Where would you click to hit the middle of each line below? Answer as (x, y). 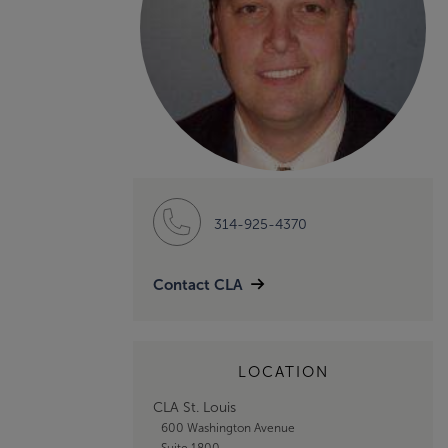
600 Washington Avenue (227, 427)
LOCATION (283, 371)
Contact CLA (198, 284)
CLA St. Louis (194, 407)
